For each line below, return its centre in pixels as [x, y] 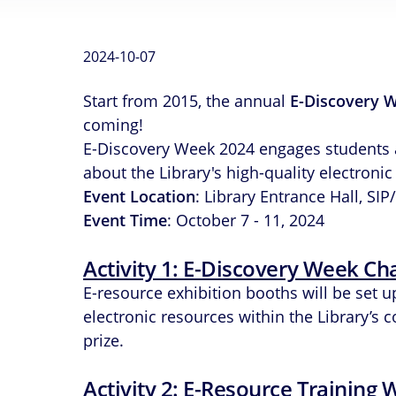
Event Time [126, 220]
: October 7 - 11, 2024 [246, 220]
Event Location [140, 196]
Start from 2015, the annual [187, 100]
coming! [114, 124]
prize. [104, 340]
